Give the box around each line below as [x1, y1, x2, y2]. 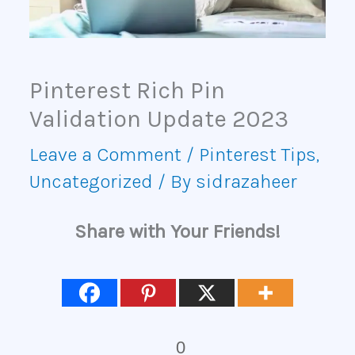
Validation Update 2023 [29, 105, 288, 134]
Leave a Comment [29, 143, 181, 166]
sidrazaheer [195, 170, 297, 193]
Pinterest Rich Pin [29, 76, 225, 105]
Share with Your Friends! [74, 220, 281, 243]
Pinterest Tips [198, 143, 316, 166]
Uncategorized [29, 170, 153, 193]
